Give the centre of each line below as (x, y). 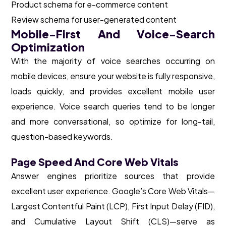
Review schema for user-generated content (94, 20)
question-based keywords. (62, 137)
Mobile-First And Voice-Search (113, 34)
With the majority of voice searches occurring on (113, 61)
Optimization (48, 47)
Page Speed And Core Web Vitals (95, 162)
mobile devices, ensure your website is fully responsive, (113, 76)
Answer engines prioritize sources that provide (113, 176)
